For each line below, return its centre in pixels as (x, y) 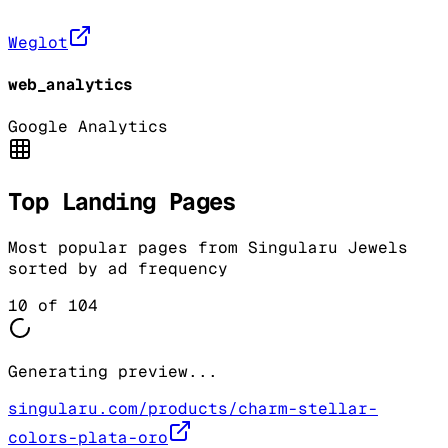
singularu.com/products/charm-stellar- (193, 408)
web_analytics (70, 84)
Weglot (38, 42)
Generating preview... (113, 371)
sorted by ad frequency (118, 268)
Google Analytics (88, 127)
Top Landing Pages (122, 202)
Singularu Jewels (328, 247)
